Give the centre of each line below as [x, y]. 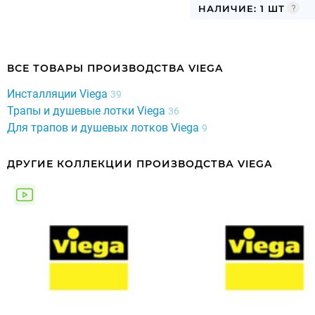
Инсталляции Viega [59, 94]
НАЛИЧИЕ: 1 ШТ [242, 8]
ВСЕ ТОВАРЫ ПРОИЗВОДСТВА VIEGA [115, 68]
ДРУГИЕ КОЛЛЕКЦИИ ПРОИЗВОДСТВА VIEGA [140, 163]
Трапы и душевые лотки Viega [88, 110]
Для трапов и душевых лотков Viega [104, 127]
